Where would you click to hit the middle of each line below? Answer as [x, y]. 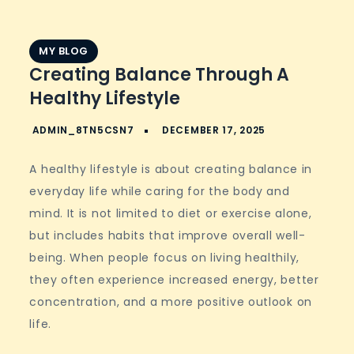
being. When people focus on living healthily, [164, 258]
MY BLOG [64, 51]
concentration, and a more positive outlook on [171, 302]
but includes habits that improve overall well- [168, 235]
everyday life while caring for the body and [160, 191]
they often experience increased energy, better [174, 280]
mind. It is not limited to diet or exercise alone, [171, 213]
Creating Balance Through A [160, 75]
